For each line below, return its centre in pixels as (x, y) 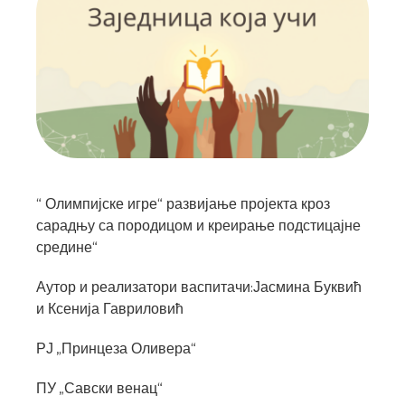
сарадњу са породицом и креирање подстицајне (198, 227)
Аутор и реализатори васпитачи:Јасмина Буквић (199, 288)
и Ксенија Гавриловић (110, 310)
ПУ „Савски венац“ (99, 390)
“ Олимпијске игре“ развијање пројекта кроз (183, 205)
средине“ (67, 249)
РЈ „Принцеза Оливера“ (118, 350)
